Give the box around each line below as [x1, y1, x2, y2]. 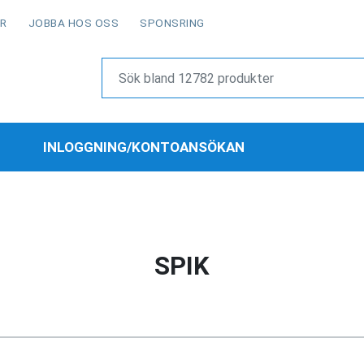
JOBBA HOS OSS [28, 16, 119, 29]
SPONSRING [140, 16, 205, 29]
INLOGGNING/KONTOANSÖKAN [42, 139, 245, 155]
